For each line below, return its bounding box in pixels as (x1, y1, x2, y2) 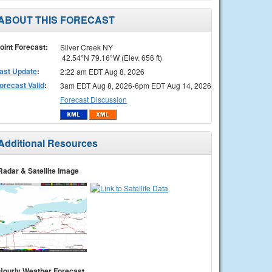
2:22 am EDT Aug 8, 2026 (59, 66, 144, 76)
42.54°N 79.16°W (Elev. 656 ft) (59, 52, 162, 63)
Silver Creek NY (59, 41, 113, 52)
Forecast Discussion (59, 93, 127, 104)
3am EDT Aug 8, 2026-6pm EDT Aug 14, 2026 (59, 80, 211, 90)
